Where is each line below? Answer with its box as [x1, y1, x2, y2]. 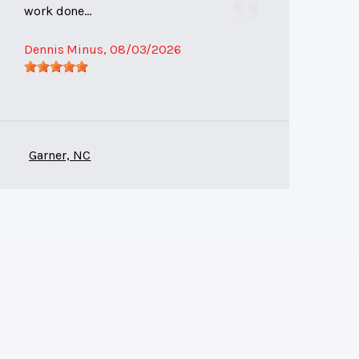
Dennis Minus [24, 42, 104, 58]
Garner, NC [29, 147, 91, 163]
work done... [24, 3, 92, 19]
